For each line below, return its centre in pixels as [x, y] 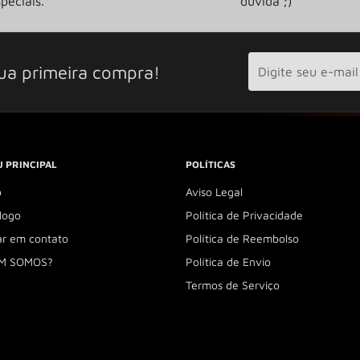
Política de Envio [228, 261]
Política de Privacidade [244, 215]
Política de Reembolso [242, 238]
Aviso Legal [214, 191]
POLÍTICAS [211, 165]
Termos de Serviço [233, 284]
